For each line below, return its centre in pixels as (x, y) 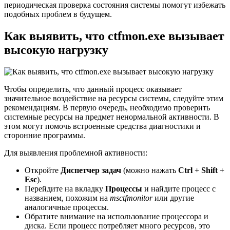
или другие (173, 198)
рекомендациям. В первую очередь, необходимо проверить (107, 107)
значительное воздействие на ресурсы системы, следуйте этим (114, 98)
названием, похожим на (67, 198)
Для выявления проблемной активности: (76, 152)
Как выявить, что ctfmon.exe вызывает (114, 36)
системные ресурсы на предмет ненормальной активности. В (112, 117)
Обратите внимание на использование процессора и (117, 216)
